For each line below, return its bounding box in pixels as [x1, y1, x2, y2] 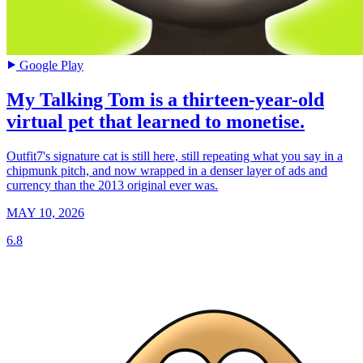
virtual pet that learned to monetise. [6, 110, 305, 132]
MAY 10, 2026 [6, 205, 84, 220]
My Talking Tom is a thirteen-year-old [6, 88, 324, 110]
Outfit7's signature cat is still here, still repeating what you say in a [6, 148, 343, 163]
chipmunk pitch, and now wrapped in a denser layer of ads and [6, 163, 327, 177]
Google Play [16, 58, 83, 72]
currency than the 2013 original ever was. [6, 177, 218, 192]
